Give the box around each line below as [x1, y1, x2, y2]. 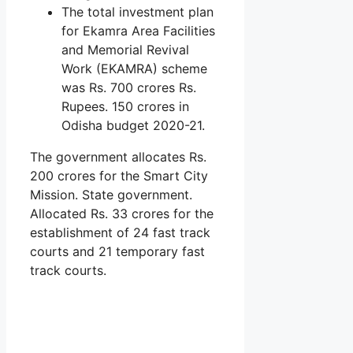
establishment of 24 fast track [30, 224, 210, 240]
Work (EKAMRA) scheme [61, 60, 207, 76]
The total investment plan [61, 3, 214, 20]
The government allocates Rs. [30, 148, 206, 165]
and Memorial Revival [61, 41, 189, 58]
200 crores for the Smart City [30, 167, 208, 184]
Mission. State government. [30, 186, 192, 203]
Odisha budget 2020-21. [61, 117, 205, 133]
